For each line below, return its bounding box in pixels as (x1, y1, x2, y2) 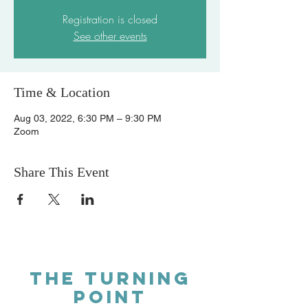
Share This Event (14, 164, 109, 179)
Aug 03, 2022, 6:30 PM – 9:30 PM (14, 113, 162, 124)
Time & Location (14, 85, 110, 100)
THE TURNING (29, 267, 191, 289)
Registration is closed (63, 12, 157, 27)
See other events (73, 28, 147, 43)
